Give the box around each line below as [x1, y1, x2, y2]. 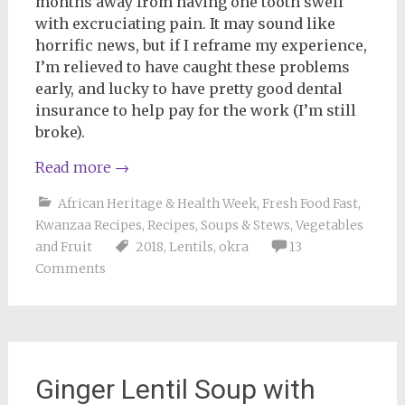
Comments [34, 260, 106, 278]
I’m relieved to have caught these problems [34, 58, 350, 77]
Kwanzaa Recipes [34, 217, 142, 234]
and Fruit [34, 239, 92, 256]
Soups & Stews [200, 217, 290, 234]
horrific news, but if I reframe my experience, [34, 36, 367, 55]
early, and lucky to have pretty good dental [34, 80, 343, 99]
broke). [34, 123, 85, 142]
